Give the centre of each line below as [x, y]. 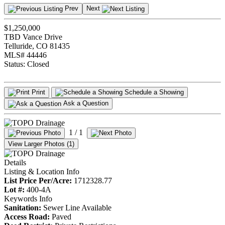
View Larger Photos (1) [41, 144]
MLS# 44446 [25, 55]
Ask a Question [86, 103]
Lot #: [14, 189]
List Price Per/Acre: [38, 180]
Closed [38, 64]
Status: [16, 64]
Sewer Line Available [76, 207]
